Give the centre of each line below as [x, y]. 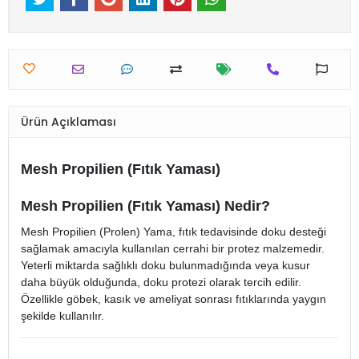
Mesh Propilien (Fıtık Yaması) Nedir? [145, 206]
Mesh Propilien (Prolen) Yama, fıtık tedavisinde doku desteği [173, 232]
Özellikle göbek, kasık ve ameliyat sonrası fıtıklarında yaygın [173, 299]
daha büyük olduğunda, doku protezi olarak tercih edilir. [161, 282]
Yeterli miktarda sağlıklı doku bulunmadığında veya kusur [165, 266]
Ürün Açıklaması [69, 121]
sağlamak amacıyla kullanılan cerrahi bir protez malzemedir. [173, 249]
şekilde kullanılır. [63, 316]
